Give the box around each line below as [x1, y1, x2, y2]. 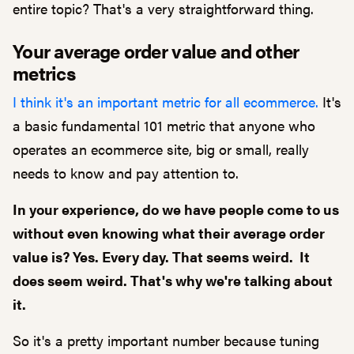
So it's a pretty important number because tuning [13, 330, 319, 350]
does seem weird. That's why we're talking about [13, 270, 333, 290]
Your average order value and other [13, 37, 299, 64]
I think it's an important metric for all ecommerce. [13, 92, 318, 111]
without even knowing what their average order [13, 223, 325, 243]
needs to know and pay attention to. [13, 163, 243, 183]
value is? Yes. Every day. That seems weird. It [13, 247, 310, 266]
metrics [13, 59, 80, 86]
